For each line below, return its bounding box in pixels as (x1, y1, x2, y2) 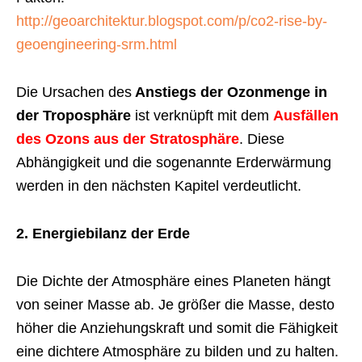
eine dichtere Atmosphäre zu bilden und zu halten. (16, 343, 339, 360)
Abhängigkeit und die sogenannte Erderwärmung (16, 154, 331, 170)
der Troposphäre (16, 107, 135, 124)
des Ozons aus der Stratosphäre (16, 130, 239, 147)
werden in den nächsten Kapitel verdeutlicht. (16, 177, 301, 194)
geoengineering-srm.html (16, 36, 177, 53)
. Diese (239, 130, 284, 147)
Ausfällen (273, 107, 339, 124)
